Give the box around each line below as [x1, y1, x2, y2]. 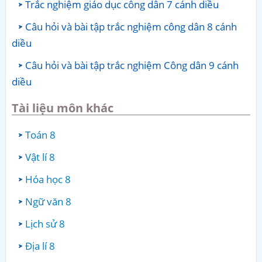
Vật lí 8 [25, 150, 55, 164]
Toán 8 [25, 128, 56, 142]
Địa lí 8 [25, 239, 55, 253]
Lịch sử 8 [25, 217, 65, 231]
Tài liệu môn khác [12, 100, 113, 116]
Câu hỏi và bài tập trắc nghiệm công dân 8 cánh [25, 19, 237, 33]
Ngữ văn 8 [25, 195, 71, 209]
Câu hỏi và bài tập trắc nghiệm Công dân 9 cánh [25, 58, 239, 72]
